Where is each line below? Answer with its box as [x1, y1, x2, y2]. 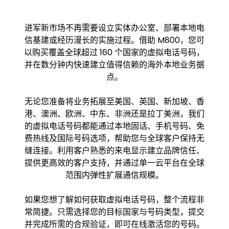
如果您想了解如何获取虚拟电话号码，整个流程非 [24, 193, 204, 205]
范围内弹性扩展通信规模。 [65, 169, 164, 181]
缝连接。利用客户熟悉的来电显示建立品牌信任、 [24, 144, 204, 156]
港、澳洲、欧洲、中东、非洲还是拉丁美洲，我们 [24, 107, 204, 120]
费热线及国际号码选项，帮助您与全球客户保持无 [24, 132, 204, 144]
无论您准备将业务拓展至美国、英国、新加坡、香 [24, 95, 204, 107]
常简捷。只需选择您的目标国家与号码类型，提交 [24, 205, 204, 218]
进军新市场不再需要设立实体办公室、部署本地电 [24, 21, 204, 34]
